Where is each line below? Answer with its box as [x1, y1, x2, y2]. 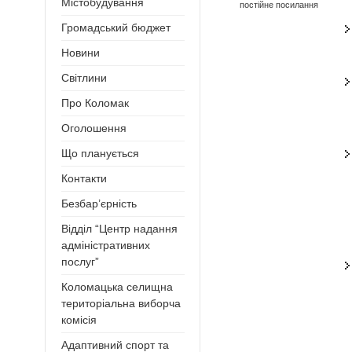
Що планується [61, 147, 139, 160]
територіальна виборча [61, 297, 181, 310]
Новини [61, 46, 100, 60]
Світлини [61, 71, 107, 85]
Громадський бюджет [61, 21, 170, 35]
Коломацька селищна [61, 280, 173, 294]
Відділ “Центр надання [61, 222, 178, 236]
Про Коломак [61, 97, 129, 110]
